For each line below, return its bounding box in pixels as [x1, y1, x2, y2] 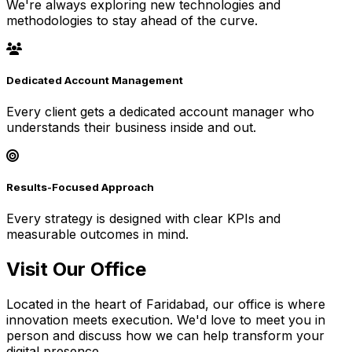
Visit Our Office [6, 258, 146, 281]
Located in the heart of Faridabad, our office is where [6, 296, 325, 313]
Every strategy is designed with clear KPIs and [6, 211, 280, 227]
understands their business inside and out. [6, 119, 256, 136]
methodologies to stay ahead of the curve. [6, 12, 258, 28]
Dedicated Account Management [6, 73, 183, 86]
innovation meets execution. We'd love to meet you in [6, 312, 325, 328]
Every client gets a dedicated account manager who [6, 104, 314, 120]
